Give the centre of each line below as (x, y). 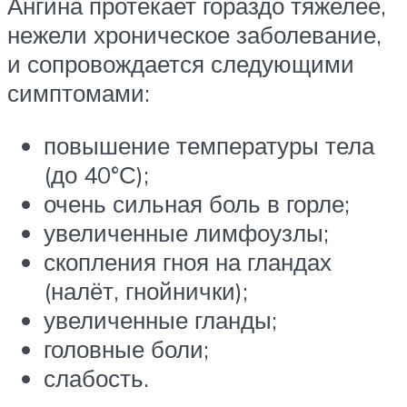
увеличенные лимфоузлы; (186, 232)
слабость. (96, 377)
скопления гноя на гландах (188, 261)
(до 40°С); (96, 174)
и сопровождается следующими (181, 63)
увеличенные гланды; (160, 319)
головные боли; (126, 348)
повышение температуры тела (209, 145)
